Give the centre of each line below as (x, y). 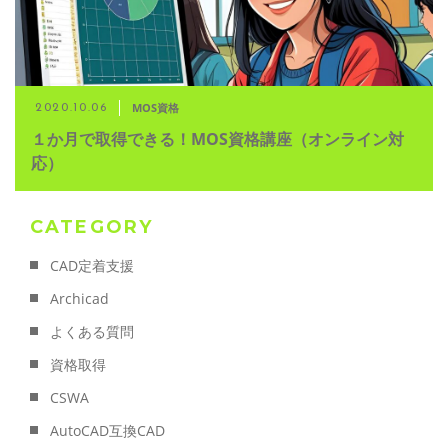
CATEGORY (92, 227)
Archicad (79, 299)
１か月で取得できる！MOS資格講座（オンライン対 (217, 139)
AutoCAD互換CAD (107, 431)
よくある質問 (92, 332)
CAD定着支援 (92, 266)
